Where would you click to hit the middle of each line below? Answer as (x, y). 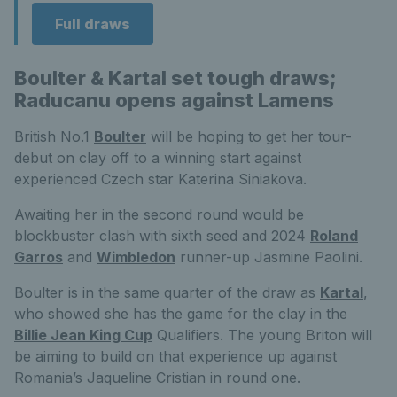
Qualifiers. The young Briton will (262, 335)
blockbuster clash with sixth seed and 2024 (162, 235)
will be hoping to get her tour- (249, 136)
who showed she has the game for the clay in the (181, 313)
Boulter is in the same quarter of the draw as (167, 292)
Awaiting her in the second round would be (159, 214)
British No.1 (54, 136)
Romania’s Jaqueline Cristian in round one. (157, 377)
